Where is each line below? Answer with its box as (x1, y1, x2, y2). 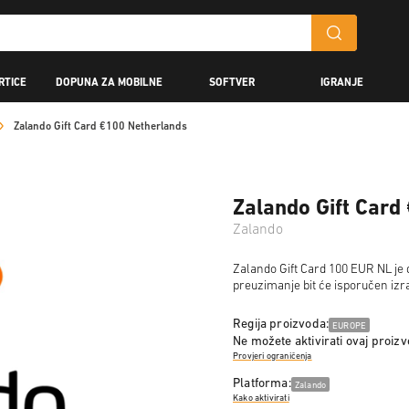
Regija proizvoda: (233, 318, 330, 331)
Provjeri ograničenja (233, 351, 312, 362)
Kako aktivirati (233, 393, 289, 404)
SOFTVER (209, 77, 255, 89)
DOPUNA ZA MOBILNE (56, 77, 163, 89)
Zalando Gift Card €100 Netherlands (14, 121, 187, 132)
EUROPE (332, 321, 367, 331)
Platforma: (233, 377, 291, 391)
